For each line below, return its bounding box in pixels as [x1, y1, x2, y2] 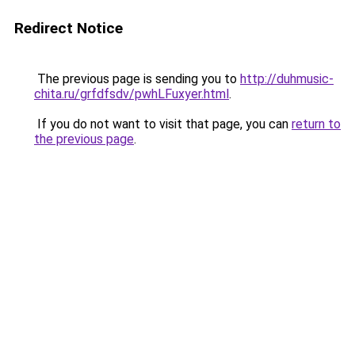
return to [292, 116, 341, 132]
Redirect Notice [14, 19, 123, 37]
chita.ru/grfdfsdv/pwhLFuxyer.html [34, 86, 229, 101]
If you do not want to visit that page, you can [34, 116, 292, 132]
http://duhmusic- [240, 71, 334, 86]
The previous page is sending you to [34, 71, 240, 86]
